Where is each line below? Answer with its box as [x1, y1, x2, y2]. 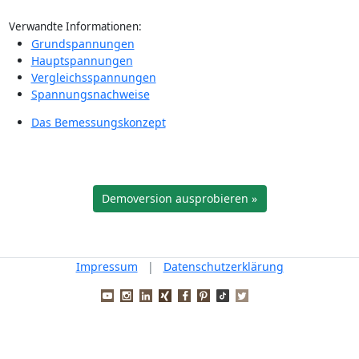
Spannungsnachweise [30, 87, 150, 102]
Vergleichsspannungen [30, 70, 156, 85]
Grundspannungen [30, 36, 135, 51]
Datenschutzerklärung [163, 258, 284, 274]
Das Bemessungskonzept [30, 115, 166, 130]
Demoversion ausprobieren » [102, 191, 257, 207]
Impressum [75, 258, 138, 274]
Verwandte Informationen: [8, 19, 142, 34]
